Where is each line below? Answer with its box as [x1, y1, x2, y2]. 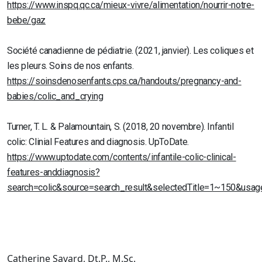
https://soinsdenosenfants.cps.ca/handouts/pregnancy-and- [7, 75, 242, 87]
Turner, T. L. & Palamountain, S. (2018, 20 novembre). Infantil [7, 121, 234, 133]
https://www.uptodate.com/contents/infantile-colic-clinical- [7, 151, 236, 163]
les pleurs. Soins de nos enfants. [7, 60, 134, 72]
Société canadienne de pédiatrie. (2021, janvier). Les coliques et [7, 45, 254, 57]
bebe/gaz [7, 15, 46, 26]
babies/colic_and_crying [7, 91, 104, 102]
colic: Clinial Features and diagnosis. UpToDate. [7, 136, 189, 148]
